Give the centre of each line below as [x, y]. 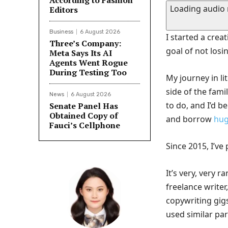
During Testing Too [88, 73]
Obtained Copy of [84, 116]
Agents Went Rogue [89, 63]
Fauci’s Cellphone [85, 125]
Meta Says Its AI [81, 53]
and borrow [190, 119]
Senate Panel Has [84, 106]
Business [61, 32]
